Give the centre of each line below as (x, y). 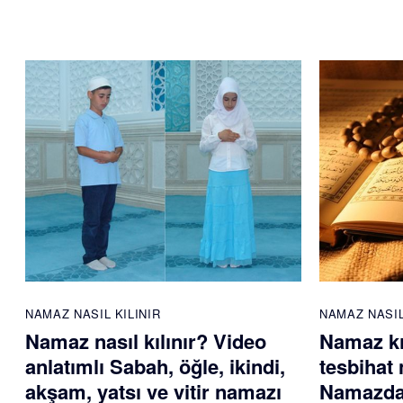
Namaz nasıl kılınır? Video (146, 341)
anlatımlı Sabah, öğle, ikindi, (155, 367)
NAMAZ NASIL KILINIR (93, 314)
